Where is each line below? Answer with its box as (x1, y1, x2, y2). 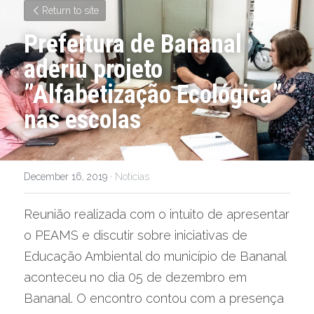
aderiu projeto (24, 55, 163, 84)
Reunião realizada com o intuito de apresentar (24, 207, 289, 221)
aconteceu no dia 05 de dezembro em (24, 270, 247, 285)
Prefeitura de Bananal (24, 29, 242, 59)
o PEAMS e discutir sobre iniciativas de (24, 228, 247, 243)
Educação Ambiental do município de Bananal (24, 249, 286, 264)
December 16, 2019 (24, 171, 107, 182)
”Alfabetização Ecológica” (24, 80, 282, 109)
